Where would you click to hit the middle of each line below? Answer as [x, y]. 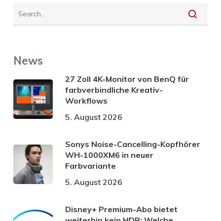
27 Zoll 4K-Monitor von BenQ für [127, 79]
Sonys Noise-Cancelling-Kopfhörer [132, 144]
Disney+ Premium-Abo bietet [121, 209]
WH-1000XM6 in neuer [109, 155]
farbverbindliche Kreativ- [114, 90]
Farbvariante [90, 166]
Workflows [86, 100]
